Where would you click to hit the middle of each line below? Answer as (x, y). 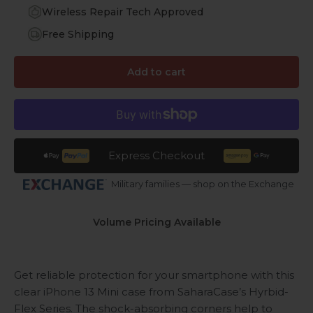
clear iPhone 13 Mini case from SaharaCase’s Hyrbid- (151, 291)
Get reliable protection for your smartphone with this (154, 275)
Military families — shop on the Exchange (203, 184)
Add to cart (156, 72)
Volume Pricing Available (156, 223)
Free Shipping (78, 35)
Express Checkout (156, 156)
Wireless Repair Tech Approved (123, 12)
